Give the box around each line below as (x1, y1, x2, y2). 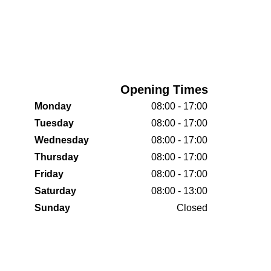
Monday (34, 101, 71, 111)
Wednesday (34, 135, 89, 145)
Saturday (34, 186, 76, 196)
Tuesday (34, 118, 74, 128)
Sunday (34, 203, 70, 213)
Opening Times (120, 83, 208, 96)
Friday (34, 169, 64, 179)
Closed (177, 203, 207, 213)
